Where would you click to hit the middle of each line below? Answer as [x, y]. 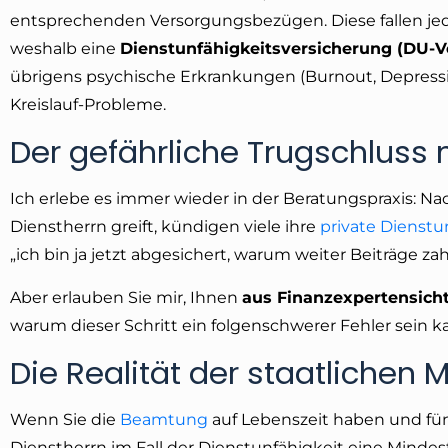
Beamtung [164, 419]
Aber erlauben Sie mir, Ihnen [126, 297]
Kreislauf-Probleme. [88, 104]
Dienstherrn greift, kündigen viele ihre [165, 226]
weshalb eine [65, 48]
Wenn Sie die [65, 419]
